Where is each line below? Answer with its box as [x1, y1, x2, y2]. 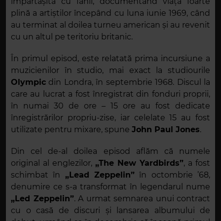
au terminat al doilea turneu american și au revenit [11, 20, 210, 30]
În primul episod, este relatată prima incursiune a [11, 54, 210, 64]
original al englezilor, [11, 158, 95, 168]
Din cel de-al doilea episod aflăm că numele [11, 147, 210, 156]
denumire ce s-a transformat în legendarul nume [11, 182, 210, 192]
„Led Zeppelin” [11, 194, 74, 204]
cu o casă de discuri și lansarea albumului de [11, 206, 210, 216]
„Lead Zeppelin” [65, 170, 135, 180]
